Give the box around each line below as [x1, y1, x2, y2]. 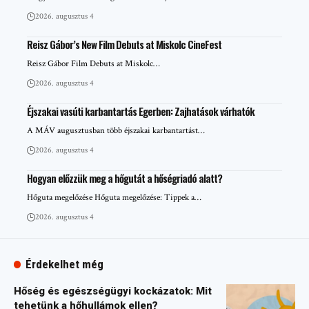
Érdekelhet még [26, 257, 104, 271]
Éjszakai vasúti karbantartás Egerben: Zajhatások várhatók [27, 103, 255, 119]
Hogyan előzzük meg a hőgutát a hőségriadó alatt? [27, 170, 222, 186]
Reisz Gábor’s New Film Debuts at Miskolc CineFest [27, 36, 221, 52]
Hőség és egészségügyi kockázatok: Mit [14, 284, 212, 297]
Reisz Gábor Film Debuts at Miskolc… [27, 57, 160, 70]
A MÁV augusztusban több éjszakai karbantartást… [27, 124, 205, 137]
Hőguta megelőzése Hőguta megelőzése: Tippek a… [27, 191, 201, 203]
